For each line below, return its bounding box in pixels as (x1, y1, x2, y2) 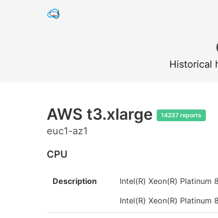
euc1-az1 (47, 125, 88, 137)
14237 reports (161, 111, 201, 119)
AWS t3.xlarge (47, 105, 157, 124)
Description (53, 176, 97, 186)
